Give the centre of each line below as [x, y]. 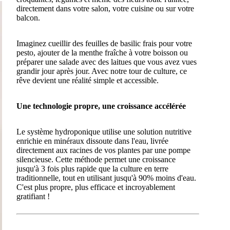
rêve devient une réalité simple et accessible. [87, 81]
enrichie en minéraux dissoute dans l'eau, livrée [92, 141]
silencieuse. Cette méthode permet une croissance [96, 160]
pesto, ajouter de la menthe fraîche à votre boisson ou [102, 53]
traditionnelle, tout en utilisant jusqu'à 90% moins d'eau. [106, 178]
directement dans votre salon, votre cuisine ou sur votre [105, 9]
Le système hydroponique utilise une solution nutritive [104, 132]
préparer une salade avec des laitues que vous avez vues [106, 62]
